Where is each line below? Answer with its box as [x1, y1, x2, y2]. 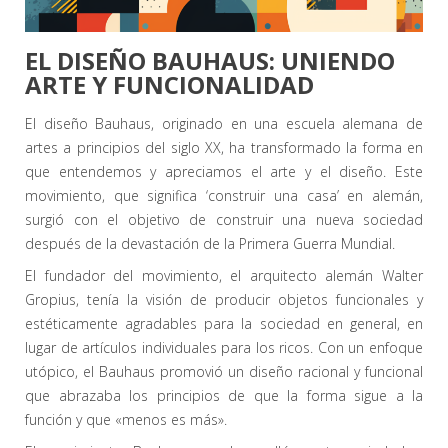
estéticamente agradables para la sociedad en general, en [25, 314, 423, 334]
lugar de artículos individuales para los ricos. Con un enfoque [25, 338, 423, 358]
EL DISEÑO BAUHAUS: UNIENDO [25, 44, 395, 78]
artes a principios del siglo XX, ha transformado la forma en [25, 138, 423, 158]
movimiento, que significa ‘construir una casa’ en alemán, [25, 186, 423, 206]
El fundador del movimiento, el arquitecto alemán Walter [25, 266, 423, 286]
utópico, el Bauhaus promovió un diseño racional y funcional [25, 362, 423, 382]
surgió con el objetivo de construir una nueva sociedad [25, 210, 423, 230]
